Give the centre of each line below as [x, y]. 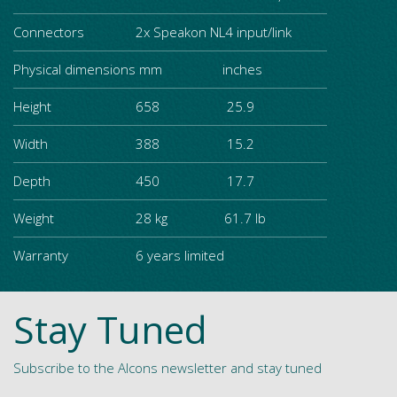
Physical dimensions [74, 69]
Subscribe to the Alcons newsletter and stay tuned [167, 367]
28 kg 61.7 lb [201, 218]
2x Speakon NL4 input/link [214, 31]
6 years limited [180, 255]
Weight [35, 218]
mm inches [199, 69]
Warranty [41, 255]
